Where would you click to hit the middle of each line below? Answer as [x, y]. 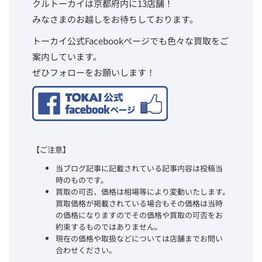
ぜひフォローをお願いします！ [94, 72]
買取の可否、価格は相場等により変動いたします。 [143, 192]
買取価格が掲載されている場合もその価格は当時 [139, 203]
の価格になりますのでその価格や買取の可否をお [139, 215]
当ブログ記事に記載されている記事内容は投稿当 [139, 168]
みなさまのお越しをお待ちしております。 [115, 19]
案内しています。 [67, 56]
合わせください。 [86, 250]
